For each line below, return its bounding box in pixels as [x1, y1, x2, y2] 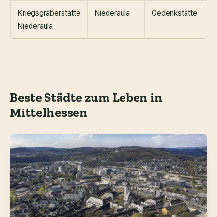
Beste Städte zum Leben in [10, 89, 163, 105]
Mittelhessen [10, 104, 88, 120]
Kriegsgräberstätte [17, 8, 80, 17]
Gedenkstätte [152, 8, 197, 17]
